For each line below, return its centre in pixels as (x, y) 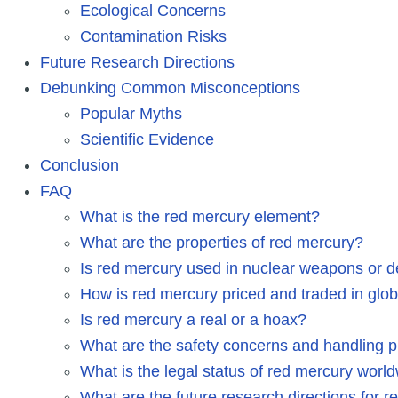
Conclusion (80, 165)
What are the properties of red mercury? (222, 242)
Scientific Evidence (147, 139)
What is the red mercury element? (200, 216)
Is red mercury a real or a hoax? (193, 319)
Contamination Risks (153, 36)
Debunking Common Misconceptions (170, 88)
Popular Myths (131, 113)
